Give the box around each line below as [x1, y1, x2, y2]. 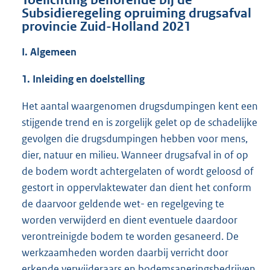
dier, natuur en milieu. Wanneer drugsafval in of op [22, 148, 248, 162]
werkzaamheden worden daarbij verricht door [22, 246, 228, 260]
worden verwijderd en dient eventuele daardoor [22, 213, 237, 227]
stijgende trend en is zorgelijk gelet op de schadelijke [22, 116, 257, 130]
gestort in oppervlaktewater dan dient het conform [22, 181, 251, 195]
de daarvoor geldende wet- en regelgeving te [22, 197, 224, 211]
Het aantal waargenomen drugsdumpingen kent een [22, 99, 258, 113]
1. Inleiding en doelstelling [22, 72, 145, 86]
